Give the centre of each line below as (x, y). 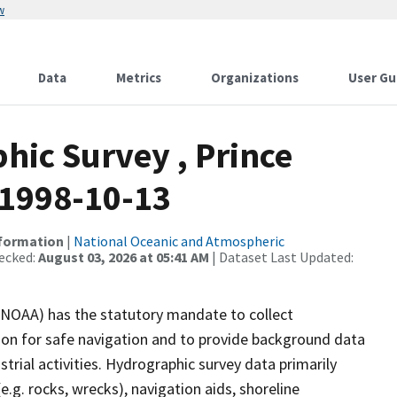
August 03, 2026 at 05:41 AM (124, 257)
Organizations (255, 78)
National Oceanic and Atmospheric (179, 241)
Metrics (139, 78)
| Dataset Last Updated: (281, 257)
